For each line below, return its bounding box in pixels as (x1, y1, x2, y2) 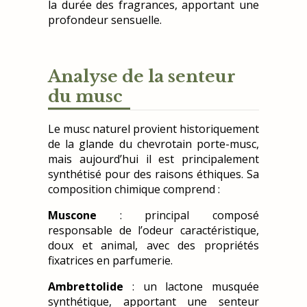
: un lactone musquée (123, 279, 259, 295)
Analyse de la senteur (48, 66, 236, 87)
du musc (48, 86, 123, 107)
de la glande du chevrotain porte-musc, (48, 136, 259, 152)
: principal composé (97, 208, 259, 223)
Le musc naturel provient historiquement (48, 121, 259, 137)
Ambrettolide (48, 279, 123, 295)
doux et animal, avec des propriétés (48, 238, 259, 254)
